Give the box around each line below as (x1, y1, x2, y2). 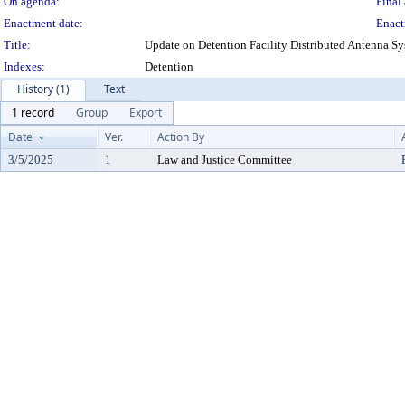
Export (129, 105, 162, 120)
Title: (4, 38, 31, 52)
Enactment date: (4, 16, 83, 30)
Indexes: (4, 60, 45, 73)
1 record (12, 105, 54, 120)
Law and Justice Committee (157, 153, 292, 166)
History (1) (17, 81, 70, 97)
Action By (157, 129, 204, 145)
